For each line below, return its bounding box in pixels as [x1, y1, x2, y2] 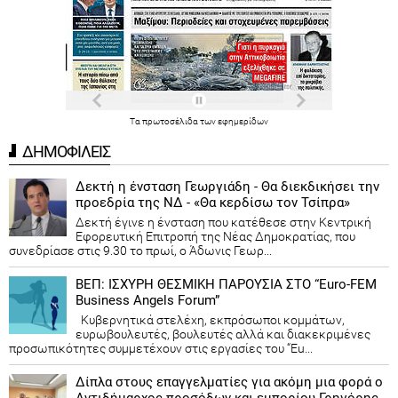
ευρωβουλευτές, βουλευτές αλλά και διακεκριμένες [76, 326, 370, 341]
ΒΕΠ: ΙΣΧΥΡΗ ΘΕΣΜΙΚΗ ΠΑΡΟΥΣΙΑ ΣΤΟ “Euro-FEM [76, 275, 377, 292]
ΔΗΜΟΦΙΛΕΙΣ [22, 141, 110, 161]
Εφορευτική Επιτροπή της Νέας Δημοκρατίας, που [76, 228, 355, 243]
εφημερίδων [218, 115, 268, 126]
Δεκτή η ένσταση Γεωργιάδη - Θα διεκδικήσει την [76, 178, 379, 195]
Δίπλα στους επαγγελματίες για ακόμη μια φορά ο [76, 373, 383, 390]
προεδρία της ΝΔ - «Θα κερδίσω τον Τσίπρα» [76, 194, 350, 211]
